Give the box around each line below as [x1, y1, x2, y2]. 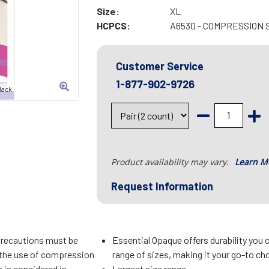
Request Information [110, 180, 213, 193]
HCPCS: [96, 20, 130, 32]
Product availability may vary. [110, 156, 231, 168]
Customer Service [115, 59, 204, 73]
